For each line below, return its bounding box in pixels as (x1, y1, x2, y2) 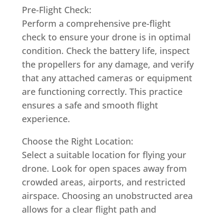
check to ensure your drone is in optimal (21, 31, 191, 43)
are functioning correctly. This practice (21, 86, 182, 97)
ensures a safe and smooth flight (21, 99, 158, 111)
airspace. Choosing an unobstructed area (21, 190, 193, 201)
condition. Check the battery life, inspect (21, 45, 190, 56)
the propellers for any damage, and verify (21, 58, 194, 70)
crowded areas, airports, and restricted (21, 176, 185, 188)
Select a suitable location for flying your (21, 149, 186, 161)
